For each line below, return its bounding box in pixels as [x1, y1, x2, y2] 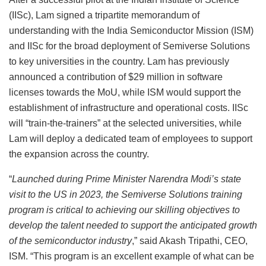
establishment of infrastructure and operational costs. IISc [9, 103, 248, 113]
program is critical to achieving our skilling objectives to [9, 205, 240, 216]
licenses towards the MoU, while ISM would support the [9, 87, 241, 98]
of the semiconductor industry [9, 236, 132, 246]
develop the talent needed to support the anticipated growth [9, 220, 257, 231]
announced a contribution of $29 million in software [9, 72, 223, 83]
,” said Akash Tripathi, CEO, [132, 236, 248, 246]
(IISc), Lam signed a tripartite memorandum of [9, 10, 199, 21]
